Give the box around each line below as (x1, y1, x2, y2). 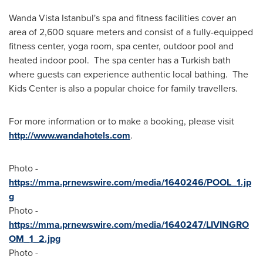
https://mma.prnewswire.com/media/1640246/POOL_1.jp (9, 175, 251, 189)
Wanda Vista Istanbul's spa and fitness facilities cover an (9, 11, 237, 25)
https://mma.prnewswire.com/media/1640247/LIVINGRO (9, 217, 249, 231)
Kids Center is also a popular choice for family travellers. (9, 81, 238, 95)
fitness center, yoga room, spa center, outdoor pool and (9, 39, 234, 53)
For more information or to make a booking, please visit (9, 114, 234, 128)
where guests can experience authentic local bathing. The (9, 67, 248, 81)
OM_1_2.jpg (9, 231, 60, 245)
